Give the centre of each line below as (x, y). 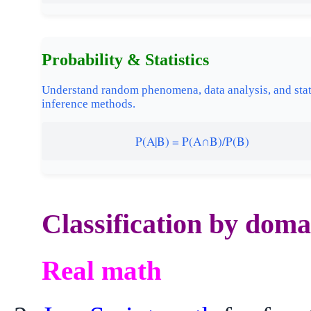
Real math (102, 271)
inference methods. (89, 104)
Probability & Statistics (125, 60)
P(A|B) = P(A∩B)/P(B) (192, 142)
